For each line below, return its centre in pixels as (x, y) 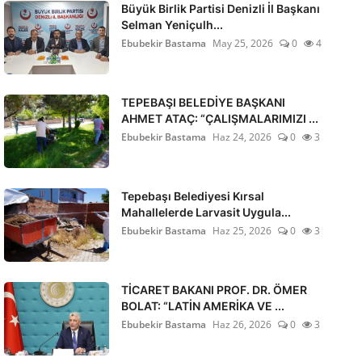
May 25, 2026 (242, 43)
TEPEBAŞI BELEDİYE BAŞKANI (203, 102)
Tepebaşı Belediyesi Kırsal (192, 196)
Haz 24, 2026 (242, 137)
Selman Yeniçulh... (172, 25)
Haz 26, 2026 (242, 324)
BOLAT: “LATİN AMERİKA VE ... (202, 306)
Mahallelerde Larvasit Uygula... (206, 212)
